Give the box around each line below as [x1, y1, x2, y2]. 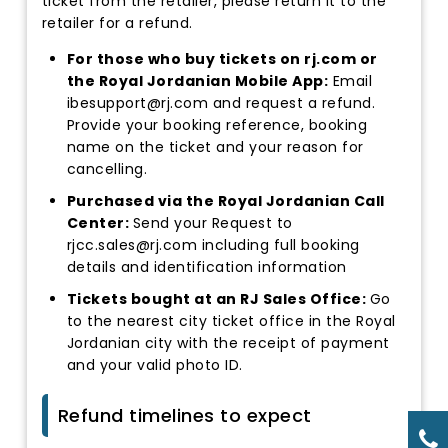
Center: [66, 213, 133, 234]
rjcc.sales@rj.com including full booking [66, 235, 360, 256]
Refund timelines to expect [57, 403, 312, 429]
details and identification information [66, 257, 347, 278]
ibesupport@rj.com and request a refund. [66, 93, 376, 114]
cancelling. [66, 159, 148, 180]
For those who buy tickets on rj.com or [66, 49, 378, 70]
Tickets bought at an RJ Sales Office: [66, 289, 370, 310]
